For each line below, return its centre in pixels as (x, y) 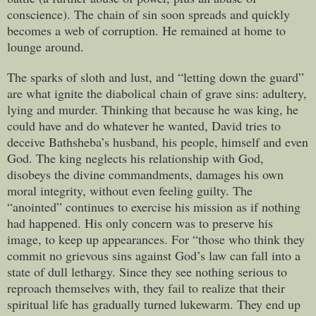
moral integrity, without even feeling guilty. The (130, 190)
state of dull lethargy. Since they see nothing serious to (147, 271)
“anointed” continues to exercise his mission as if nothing (154, 206)
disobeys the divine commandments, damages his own (145, 174)
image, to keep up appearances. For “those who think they (156, 239)
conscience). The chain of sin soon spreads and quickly (148, 14)
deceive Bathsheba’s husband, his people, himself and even (158, 141)
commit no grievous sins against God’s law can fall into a (154, 255)
